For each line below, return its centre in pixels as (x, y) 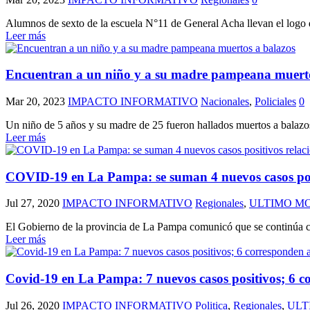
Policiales (275, 101)
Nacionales (225, 101)
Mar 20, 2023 (35, 101)
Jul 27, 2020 (33, 203)
